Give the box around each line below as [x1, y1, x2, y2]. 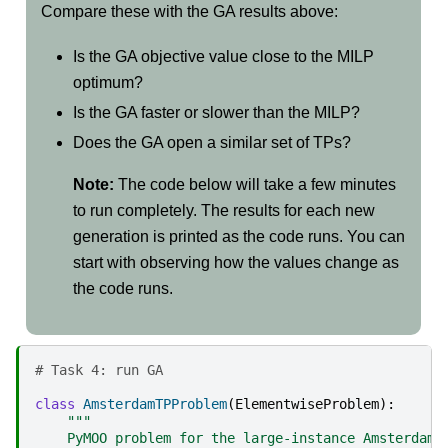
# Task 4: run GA [35, 362, 163, 379]
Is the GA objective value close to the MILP [73, 47, 374, 65]
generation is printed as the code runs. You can [73, 227, 405, 245]
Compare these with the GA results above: [41, 3, 338, 21]
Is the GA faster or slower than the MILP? [73, 103, 360, 121]
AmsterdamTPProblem [83, 396, 227, 413]
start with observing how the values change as [73, 253, 399, 271]
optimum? [73, 73, 143, 91]
